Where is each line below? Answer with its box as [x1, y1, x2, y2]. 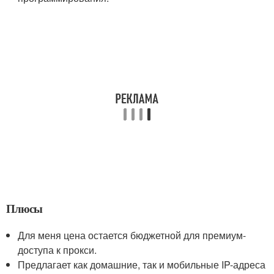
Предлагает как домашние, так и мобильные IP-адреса [18, 257, 266, 272]
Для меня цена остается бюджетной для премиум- [18, 228, 246, 242]
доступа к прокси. [18, 242, 97, 257]
